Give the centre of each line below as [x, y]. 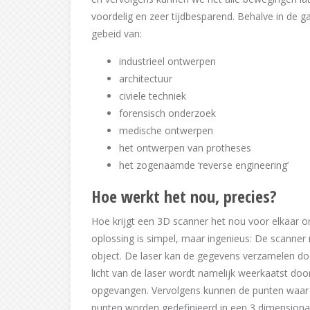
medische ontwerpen [166, 130]
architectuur [146, 79]
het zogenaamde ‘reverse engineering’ [204, 165]
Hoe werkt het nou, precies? [184, 196]
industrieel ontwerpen [167, 61]
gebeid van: [117, 34]
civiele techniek [153, 96]
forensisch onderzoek [167, 113]
